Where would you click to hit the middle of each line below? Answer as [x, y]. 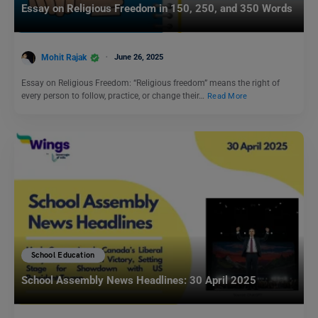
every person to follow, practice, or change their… [114, 95]
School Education [63, 255]
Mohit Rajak [64, 57]
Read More [227, 96]
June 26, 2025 [139, 57]
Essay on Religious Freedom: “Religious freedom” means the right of [150, 83]
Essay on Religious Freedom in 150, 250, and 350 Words [157, 9]
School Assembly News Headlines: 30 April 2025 [139, 280]
